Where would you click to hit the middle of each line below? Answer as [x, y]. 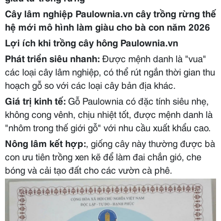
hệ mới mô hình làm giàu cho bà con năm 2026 [108, 26]
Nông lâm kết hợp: [45, 143]
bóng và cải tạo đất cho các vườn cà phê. [89, 169]
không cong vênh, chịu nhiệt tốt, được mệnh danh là [109, 114]
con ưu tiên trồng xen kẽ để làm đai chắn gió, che [103, 156]
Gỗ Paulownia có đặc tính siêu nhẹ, [137, 100]
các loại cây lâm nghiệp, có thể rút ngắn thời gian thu [110, 71]
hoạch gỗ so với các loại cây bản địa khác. [90, 85]
